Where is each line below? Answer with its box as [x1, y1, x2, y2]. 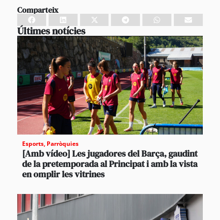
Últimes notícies [17, 24, 85, 38]
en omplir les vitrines [22, 167, 105, 180]
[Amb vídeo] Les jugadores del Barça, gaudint [22, 147, 197, 160]
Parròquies [47, 139, 79, 148]
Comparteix [17, 4, 58, 15]
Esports [22, 139, 44, 148]
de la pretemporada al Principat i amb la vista [22, 157, 197, 170]
